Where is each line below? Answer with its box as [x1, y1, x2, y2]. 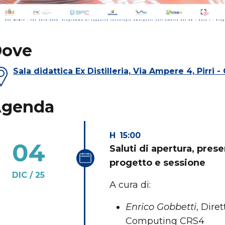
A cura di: [109, 179, 151, 190]
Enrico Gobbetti [126, 201, 196, 212]
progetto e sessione [109, 157, 205, 168]
